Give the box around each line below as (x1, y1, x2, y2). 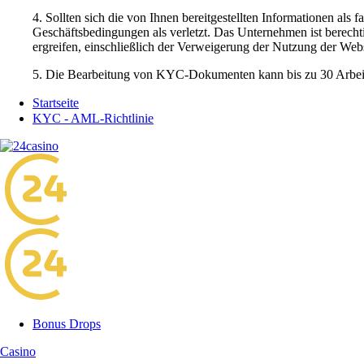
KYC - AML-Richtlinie (32, 110, 154, 125)
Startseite (32, 95, 79, 110)
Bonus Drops (32, 316, 101, 331)
